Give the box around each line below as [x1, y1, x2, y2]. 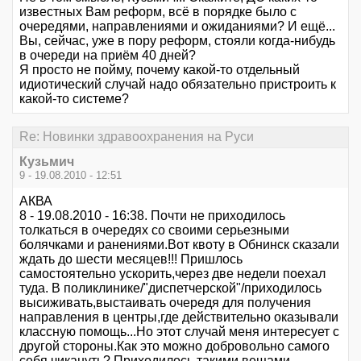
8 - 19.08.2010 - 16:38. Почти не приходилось [19, 208, 285, 222]
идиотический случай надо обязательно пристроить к [19, 77, 336, 92]
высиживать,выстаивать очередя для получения [19, 295, 311, 309]
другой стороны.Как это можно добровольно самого [19, 338, 330, 353]
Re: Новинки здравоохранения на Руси [19, 130, 254, 144]
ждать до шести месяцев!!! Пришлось [19, 251, 243, 266]
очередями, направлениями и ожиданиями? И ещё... [19, 19, 335, 34]
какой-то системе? [19, 92, 129, 106]
